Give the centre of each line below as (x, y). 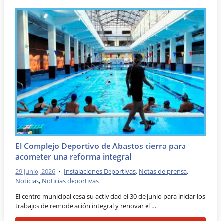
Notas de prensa (163, 171)
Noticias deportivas (71, 181)
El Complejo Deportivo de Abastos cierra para (101, 146)
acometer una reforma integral (74, 157)
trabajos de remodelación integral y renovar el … (86, 206)
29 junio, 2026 (36, 171)
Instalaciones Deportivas (100, 171)
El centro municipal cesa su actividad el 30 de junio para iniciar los (110, 197)
